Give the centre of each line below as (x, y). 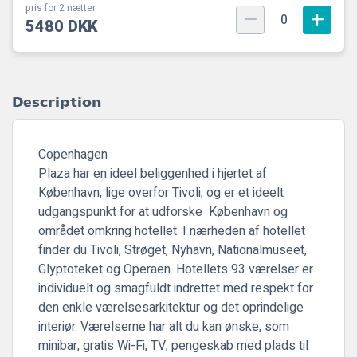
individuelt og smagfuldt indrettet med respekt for (176, 288)
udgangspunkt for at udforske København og (163, 212)
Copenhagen (73, 155)
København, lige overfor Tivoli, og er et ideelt (161, 193)
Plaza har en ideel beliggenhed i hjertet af (153, 174)
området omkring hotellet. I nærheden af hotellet (172, 231)
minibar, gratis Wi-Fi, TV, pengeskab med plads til (173, 346)
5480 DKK (61, 27)
